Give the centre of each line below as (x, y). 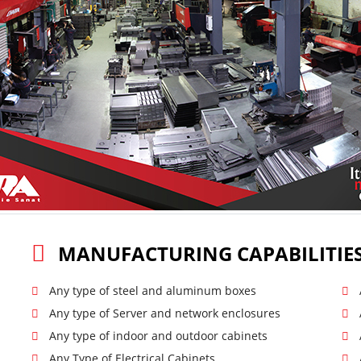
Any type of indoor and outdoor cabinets (158, 336)
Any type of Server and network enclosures (164, 313)
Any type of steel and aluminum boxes (152, 291)
